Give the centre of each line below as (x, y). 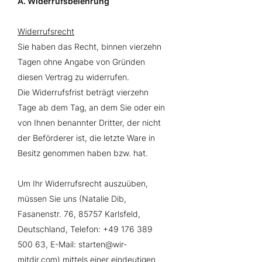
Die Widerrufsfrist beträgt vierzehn (83, 92)
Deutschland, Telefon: (60, 229)
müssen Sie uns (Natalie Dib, (72, 199)
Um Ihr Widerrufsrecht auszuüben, (83, 183)
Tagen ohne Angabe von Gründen (81, 62)
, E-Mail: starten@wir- (86, 244)
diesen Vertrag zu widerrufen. (73, 77)
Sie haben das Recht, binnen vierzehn (89, 46)
